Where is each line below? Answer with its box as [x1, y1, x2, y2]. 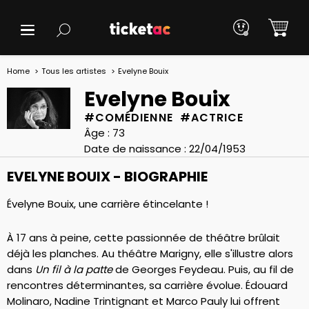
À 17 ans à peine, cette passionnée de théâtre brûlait [7, 230, 280, 246]
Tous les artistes [41, 66, 106, 77]
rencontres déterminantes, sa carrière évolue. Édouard [7, 278, 288, 293]
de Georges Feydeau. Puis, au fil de [112, 262, 294, 277]
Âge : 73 [84, 126, 125, 140]
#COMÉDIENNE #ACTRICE [84, 110, 244, 126]
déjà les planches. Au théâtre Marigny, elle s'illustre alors [7, 246, 293, 261]
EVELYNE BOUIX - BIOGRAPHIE [7, 167, 208, 186]
